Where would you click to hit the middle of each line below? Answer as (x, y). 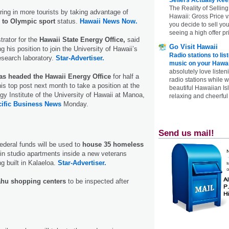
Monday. (75, 104)
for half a (126, 76)
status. (68, 21)
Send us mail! (186, 133)
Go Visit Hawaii (193, 47)
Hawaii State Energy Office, (82, 39)
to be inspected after (97, 181)
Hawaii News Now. (109, 21)
